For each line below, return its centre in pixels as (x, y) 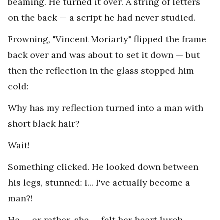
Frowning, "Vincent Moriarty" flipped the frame (107, 39)
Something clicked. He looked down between (103, 167)
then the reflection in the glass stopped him (101, 71)
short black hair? (44, 124)
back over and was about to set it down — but (104, 55)
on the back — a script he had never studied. (102, 18)
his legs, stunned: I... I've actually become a (99, 183)
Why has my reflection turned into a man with (106, 108)
